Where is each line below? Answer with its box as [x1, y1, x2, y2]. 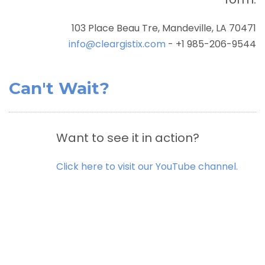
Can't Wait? [9, 78, 109, 98]
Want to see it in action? [56, 130, 199, 146]
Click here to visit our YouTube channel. [56, 160, 238, 173]
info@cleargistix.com [69, 37, 166, 51]
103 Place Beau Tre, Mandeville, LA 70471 [72, 21, 256, 35]
